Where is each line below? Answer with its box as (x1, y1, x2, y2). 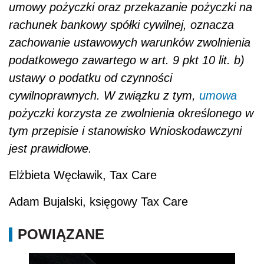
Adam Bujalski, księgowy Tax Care (9, 194, 188, 208)
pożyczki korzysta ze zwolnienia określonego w (9, 106, 253, 120)
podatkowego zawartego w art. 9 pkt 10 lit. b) (9, 53, 245, 67)
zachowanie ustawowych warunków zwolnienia (9, 35, 250, 49)
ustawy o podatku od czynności (9, 71, 172, 84)
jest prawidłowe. (9, 141, 92, 155)
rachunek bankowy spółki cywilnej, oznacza (9, 18, 234, 31)
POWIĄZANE (18, 226, 104, 242)
